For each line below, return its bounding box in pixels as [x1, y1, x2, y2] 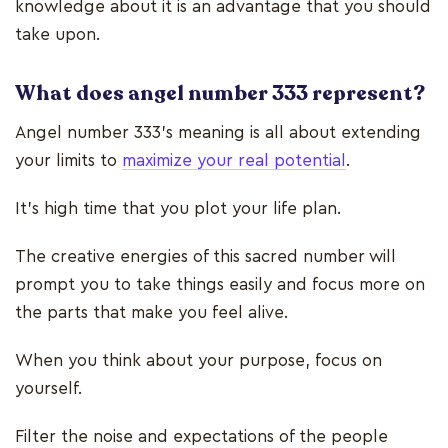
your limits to [15, 151, 122, 169]
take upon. [15, 25, 100, 43]
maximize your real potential [122, 151, 346, 169]
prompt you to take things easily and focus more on [15, 275, 425, 293]
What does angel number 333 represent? [15, 79, 425, 107]
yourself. [15, 379, 87, 397]
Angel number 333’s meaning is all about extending [15, 123, 421, 141]
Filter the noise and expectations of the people [15, 427, 388, 445]
